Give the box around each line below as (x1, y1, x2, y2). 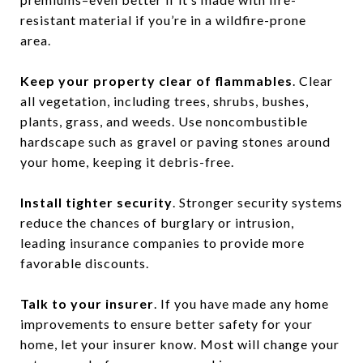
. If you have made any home (154, 295, 329, 311)
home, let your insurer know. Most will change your (20, 335, 340, 352)
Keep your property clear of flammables (20, 72, 293, 88)
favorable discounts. (20, 254, 149, 271)
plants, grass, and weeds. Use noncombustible (20, 113, 308, 129)
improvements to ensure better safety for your (20, 315, 313, 331)
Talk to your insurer (20, 295, 154, 311)
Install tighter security (20, 194, 173, 210)
